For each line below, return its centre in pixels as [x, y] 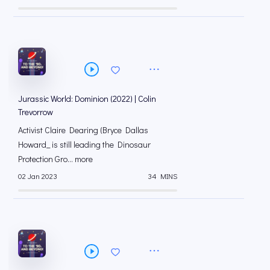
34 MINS [162, 176]
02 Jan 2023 [38, 176]
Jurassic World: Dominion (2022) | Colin [87, 99]
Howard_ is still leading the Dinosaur [84, 145]
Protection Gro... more [55, 159]
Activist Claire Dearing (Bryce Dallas [83, 130]
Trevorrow [36, 112]
